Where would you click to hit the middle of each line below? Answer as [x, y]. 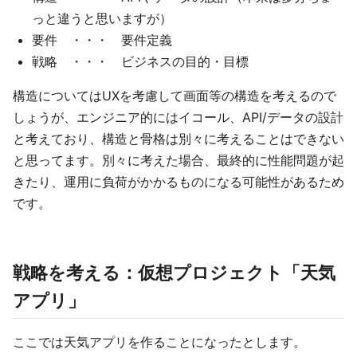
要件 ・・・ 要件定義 [102, 40]
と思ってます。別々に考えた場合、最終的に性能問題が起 [178, 161]
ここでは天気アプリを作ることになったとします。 [159, 342]
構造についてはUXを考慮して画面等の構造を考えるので [175, 96]
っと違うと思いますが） [102, 19]
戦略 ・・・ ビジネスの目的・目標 [140, 62]
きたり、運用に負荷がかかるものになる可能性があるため [178, 182]
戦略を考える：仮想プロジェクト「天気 [174, 273]
